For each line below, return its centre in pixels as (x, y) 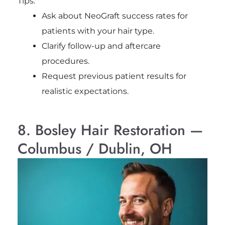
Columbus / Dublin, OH (95, 149)
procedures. (65, 61)
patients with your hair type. (98, 31)
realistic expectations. (85, 91)
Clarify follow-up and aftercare (101, 46)
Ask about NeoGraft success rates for (115, 16)
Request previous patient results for (114, 76)
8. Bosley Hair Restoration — (110, 130)
